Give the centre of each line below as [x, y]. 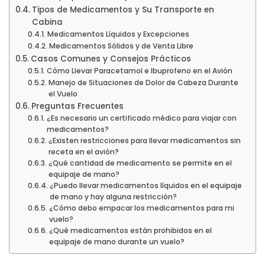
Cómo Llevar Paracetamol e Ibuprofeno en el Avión [139, 70]
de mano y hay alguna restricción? [113, 196]
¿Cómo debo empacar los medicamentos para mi [141, 208]
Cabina [47, 22]
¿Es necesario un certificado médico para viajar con [141, 118]
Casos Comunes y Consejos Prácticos [111, 59]
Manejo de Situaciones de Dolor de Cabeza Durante [143, 82]
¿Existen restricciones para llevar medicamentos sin [144, 140]
